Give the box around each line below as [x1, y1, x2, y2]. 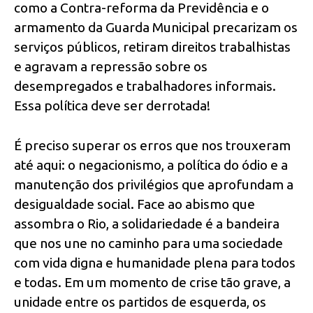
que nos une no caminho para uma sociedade [14, 235, 283, 251]
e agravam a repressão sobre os [14, 58, 208, 74]
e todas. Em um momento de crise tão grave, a [14, 274, 291, 290]
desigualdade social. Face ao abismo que [14, 196, 255, 212]
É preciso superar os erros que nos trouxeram [14, 137, 291, 153]
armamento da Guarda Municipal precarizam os [14, 19, 298, 35]
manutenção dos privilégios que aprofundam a [14, 176, 293, 192]
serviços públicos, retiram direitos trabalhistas [14, 38, 291, 54]
